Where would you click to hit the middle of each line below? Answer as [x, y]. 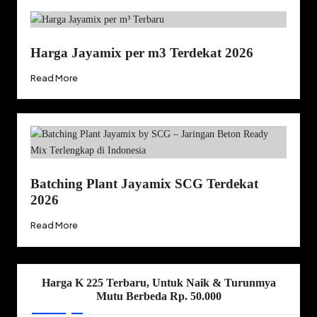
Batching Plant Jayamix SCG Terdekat [144, 184]
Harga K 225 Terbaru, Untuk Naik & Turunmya [158, 282]
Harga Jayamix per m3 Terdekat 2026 [142, 52]
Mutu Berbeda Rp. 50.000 [158, 296]
